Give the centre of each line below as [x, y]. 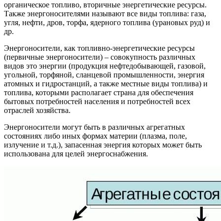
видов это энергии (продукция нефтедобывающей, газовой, [105, 66]
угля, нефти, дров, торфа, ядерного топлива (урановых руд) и [107, 22]
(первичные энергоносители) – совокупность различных [100, 57]
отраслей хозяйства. [37, 110]
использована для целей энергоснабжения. [76, 153]
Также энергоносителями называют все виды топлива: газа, [105, 13]
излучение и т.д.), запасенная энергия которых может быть [103, 145]
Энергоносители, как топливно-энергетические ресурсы [99, 48]
